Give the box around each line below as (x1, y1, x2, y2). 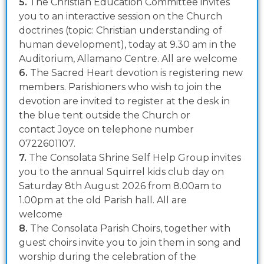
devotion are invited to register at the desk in (19, 95, 230, 107)
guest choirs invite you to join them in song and (19, 237, 241, 249)
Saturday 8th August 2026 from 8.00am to (19, 180, 222, 192)
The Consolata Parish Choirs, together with (30, 223, 230, 235)
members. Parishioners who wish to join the (19, 81, 222, 93)
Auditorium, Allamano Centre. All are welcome (19, 53, 237, 65)
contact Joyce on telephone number (19, 124, 194, 136)
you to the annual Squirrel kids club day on (19, 166, 224, 178)
